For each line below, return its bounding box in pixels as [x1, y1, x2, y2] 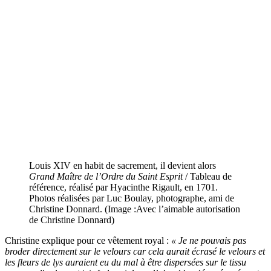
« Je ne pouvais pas [171, 235, 246, 246]
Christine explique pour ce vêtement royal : [5, 235, 171, 246]
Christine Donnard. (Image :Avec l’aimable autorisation [29, 203, 240, 214]
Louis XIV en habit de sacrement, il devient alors [29, 160, 216, 171]
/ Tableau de [183, 171, 232, 181]
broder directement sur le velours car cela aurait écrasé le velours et [5, 246, 265, 256]
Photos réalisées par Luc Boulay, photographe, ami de [29, 192, 234, 203]
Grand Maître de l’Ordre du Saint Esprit [29, 171, 183, 181]
